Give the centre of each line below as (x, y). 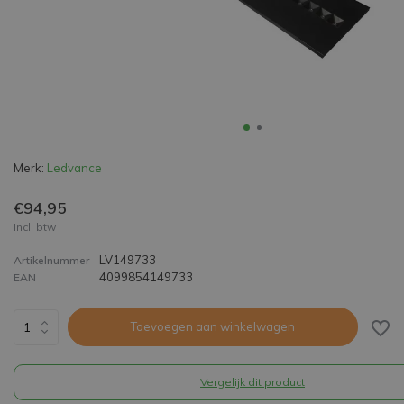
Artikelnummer (51, 260)
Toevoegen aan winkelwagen (212, 326)
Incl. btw (35, 227)
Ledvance (74, 168)
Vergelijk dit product (252, 382)
